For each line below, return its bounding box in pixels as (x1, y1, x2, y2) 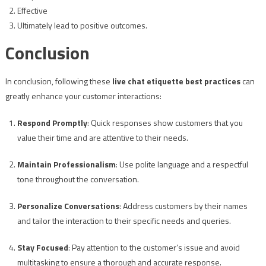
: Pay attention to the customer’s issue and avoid (68, 241, 240, 254)
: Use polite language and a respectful (115, 158, 248, 171)
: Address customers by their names (119, 199, 248, 213)
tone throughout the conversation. (17, 173, 139, 186)
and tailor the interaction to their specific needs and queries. (17, 214, 231, 227)
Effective (17, 4, 47, 17)
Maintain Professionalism (17, 158, 116, 171)
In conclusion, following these (5, 75, 112, 88)
